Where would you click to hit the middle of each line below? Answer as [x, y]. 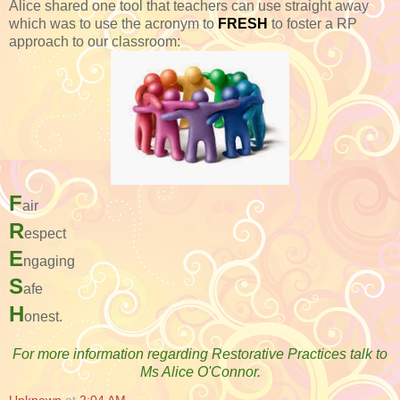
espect [45, 233]
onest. [43, 316]
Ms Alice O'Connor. [200, 371]
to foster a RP [314, 23]
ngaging [49, 261]
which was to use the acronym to [113, 23]
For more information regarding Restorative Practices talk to [200, 354]
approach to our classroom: [95, 41]
